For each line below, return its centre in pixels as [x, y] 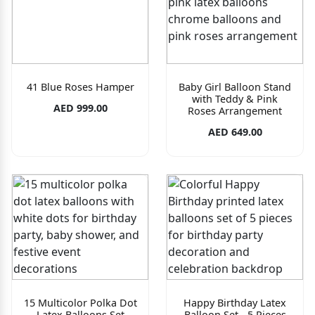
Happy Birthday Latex [235, 303]
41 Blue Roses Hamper [80, 87]
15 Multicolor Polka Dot [80, 303]
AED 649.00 [235, 132]
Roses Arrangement [235, 111]
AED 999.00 [80, 108]
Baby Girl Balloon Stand [235, 87]
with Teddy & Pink [235, 99]
